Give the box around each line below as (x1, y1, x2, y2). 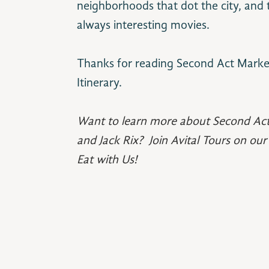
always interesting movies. (77, 20, 210, 32)
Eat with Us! (77, 154, 138, 166)
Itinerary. (77, 77, 122, 89)
